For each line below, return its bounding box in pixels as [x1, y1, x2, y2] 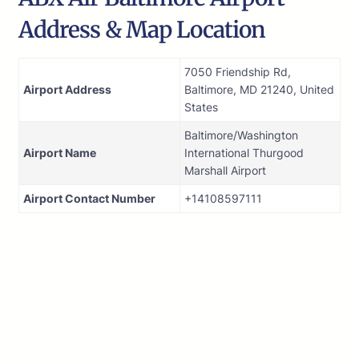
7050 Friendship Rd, [184, 65, 291, 79]
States [184, 100, 218, 115]
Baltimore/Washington [184, 128, 298, 143]
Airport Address [23, 83, 111, 97]
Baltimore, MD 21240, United [184, 83, 334, 97]
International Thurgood [184, 146, 304, 160]
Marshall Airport [184, 163, 266, 178]
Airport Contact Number [23, 192, 155, 206]
